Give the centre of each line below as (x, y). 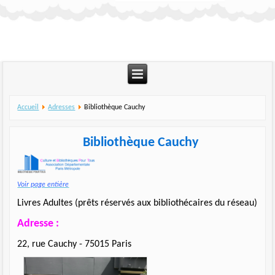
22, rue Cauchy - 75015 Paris (75, 245)
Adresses (62, 107)
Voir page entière (43, 185)
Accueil (28, 107)
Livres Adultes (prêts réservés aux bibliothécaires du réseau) (137, 203)
